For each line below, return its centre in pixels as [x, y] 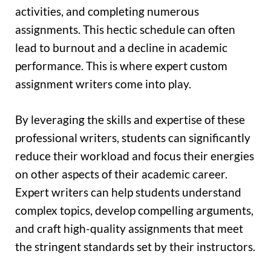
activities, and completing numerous [107, 11]
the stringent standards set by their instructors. [135, 246]
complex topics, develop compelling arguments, [134, 210]
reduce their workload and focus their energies [135, 155]
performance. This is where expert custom [121, 66]
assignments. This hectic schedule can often [125, 30]
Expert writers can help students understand [128, 192]
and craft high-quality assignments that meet [129, 228]
